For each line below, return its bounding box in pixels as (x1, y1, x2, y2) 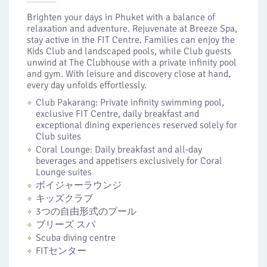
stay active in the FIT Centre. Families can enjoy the (27, 34, 235, 46)
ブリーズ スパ (36, 219, 95, 231)
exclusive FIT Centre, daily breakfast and (36, 108, 199, 120)
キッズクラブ (36, 193, 93, 204)
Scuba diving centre (36, 232, 116, 244)
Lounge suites (36, 166, 92, 178)
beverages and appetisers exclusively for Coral (36, 155, 222, 167)
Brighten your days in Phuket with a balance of (27, 11, 215, 23)
